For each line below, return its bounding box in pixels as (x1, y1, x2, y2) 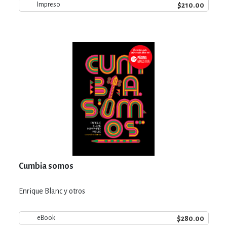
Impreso (36, 1, 60, 8)
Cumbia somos (18, 161, 73, 171)
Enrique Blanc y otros (18, 186, 85, 195)
